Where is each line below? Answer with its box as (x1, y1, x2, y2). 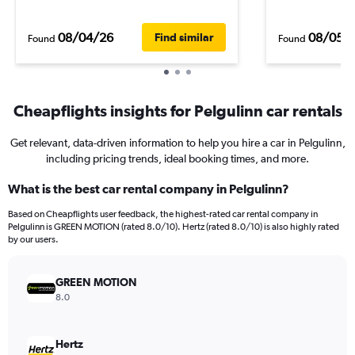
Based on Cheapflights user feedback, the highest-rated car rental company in (8, 208, 318, 219)
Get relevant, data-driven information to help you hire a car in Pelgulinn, (10, 136, 345, 149)
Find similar (155, 31, 213, 44)
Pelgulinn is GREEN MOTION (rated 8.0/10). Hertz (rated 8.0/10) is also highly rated (8, 221, 339, 232)
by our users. (8, 234, 59, 245)
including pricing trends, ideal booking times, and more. (46, 152, 309, 165)
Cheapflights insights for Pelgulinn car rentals (13, 101, 342, 120)
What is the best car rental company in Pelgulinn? (8, 181, 289, 196)
